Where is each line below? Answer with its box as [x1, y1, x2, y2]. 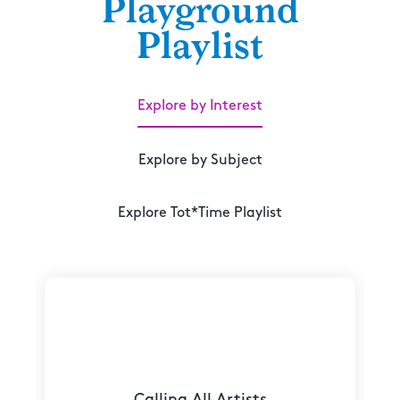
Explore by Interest [137, 99, 262, 113]
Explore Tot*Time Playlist [118, 206, 282, 221]
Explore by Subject [137, 154, 262, 168]
